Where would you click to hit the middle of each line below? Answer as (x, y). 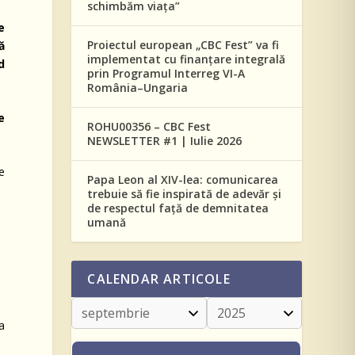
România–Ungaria (138, 87)
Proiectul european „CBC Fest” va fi (183, 44)
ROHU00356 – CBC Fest (149, 126)
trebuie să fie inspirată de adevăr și (185, 193)
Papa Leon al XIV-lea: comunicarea (183, 179)
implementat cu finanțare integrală (187, 59)
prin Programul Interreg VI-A (166, 73)
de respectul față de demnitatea (178, 208)
